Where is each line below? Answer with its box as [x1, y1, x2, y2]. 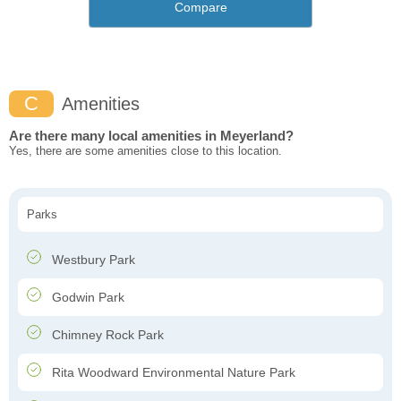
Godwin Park [48, 290, 124, 305]
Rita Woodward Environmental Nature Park [48, 365, 295, 380]
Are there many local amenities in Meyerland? [9, 128, 294, 144]
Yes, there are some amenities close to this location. [9, 144, 282, 158]
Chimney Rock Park [48, 328, 164, 343]
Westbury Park [48, 252, 135, 268]
